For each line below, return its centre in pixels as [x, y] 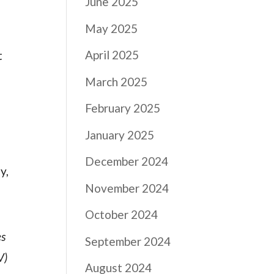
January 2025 [120, 135]
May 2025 [112, 28]
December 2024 [127, 161]
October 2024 [122, 214]
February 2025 [123, 108]
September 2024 [128, 241]
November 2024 [127, 188]
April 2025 [112, 55]
